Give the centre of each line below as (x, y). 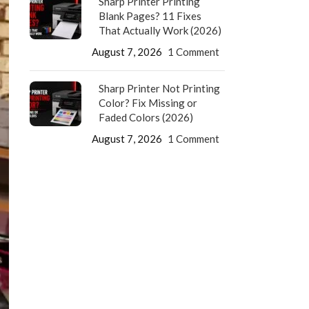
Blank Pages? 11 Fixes (150, 16)
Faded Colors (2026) (146, 117)
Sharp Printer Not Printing (159, 88)
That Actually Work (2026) (160, 30)
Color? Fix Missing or (148, 103)
